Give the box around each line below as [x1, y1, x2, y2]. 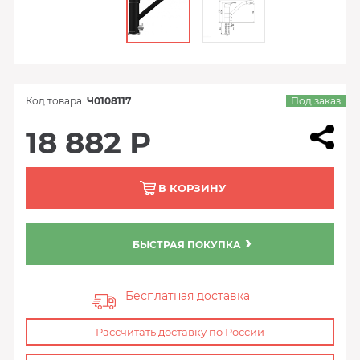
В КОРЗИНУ [158, 182, 226, 194]
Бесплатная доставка [125, 288, 251, 303]
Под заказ [291, 95, 342, 107]
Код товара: [25, 95, 87, 107]
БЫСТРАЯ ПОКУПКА [133, 239, 241, 251]
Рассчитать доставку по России [96, 325, 264, 338]
